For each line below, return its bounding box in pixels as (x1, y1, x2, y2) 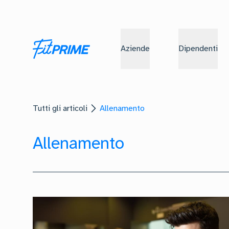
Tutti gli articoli (33, 103, 87, 113)
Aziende (121, 43, 150, 54)
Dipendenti (178, 43, 218, 54)
